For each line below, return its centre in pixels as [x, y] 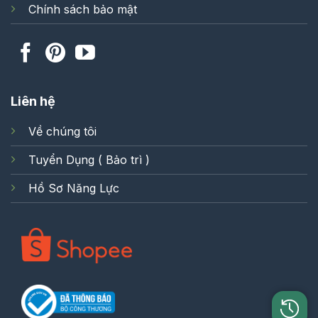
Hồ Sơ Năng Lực [74, 188]
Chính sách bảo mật [83, 9]
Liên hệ [33, 101]
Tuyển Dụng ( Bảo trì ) [89, 159]
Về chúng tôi [62, 131]
